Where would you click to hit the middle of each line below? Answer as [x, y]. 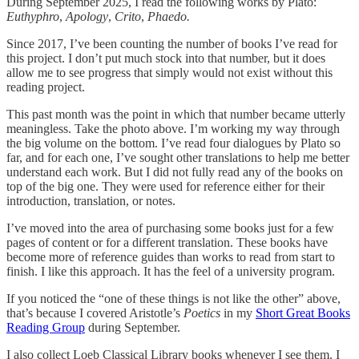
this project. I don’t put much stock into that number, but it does [166, 58]
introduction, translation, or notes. [91, 201]
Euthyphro [33, 17]
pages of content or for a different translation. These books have [167, 243]
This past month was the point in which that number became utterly [176, 115]
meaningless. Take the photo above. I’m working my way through [173, 129]
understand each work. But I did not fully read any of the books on [175, 172]
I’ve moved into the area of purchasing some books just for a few [170, 228]
